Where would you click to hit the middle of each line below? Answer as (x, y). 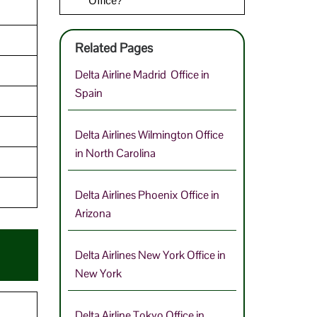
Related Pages (114, 47)
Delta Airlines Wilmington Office (149, 134)
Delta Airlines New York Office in (150, 255)
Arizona (93, 213)
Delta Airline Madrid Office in (142, 74)
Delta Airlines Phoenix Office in (147, 195)
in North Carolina (115, 153)
